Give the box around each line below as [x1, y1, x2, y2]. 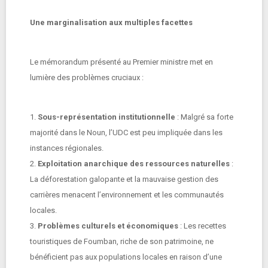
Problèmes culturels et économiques [38, 221, 178, 230]
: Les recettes [178, 221, 226, 230]
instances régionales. [30, 144, 107, 153]
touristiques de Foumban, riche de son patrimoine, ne [30, 237, 214, 246]
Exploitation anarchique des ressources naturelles [38, 159, 230, 168]
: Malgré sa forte [175, 112, 233, 121]
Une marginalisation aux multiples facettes [30, 18, 196, 27]
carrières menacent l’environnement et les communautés [30, 190, 224, 199]
